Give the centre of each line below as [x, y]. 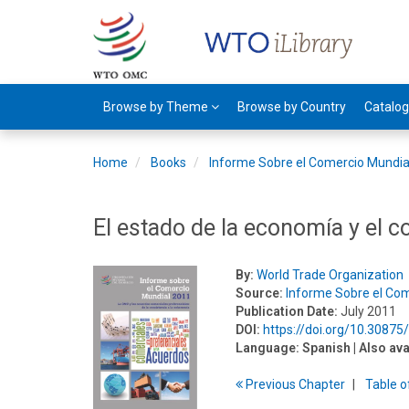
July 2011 [369, 311]
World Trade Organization [330, 275]
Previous [271, 384]
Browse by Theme [157, 107]
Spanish [327, 348]
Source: [260, 293]
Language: [268, 348]
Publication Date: [287, 311]
